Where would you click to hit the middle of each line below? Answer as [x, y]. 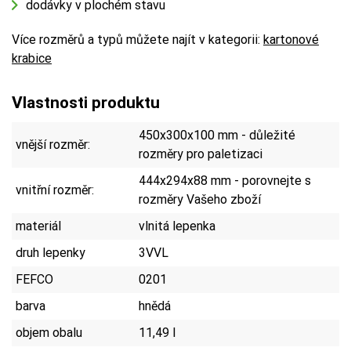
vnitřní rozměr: [55, 190]
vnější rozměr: [53, 144]
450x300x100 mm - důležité [217, 135]
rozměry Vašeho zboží [200, 199]
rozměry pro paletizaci [201, 154]
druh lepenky [51, 252]
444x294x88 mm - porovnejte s [225, 180]
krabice [32, 58]
